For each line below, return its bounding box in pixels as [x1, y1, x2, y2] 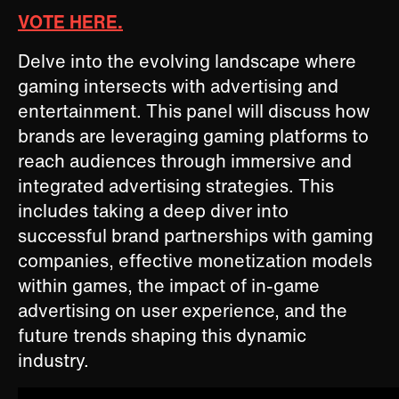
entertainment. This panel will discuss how [18, 98, 370, 125]
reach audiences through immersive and [18, 148, 352, 175]
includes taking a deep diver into [18, 198, 289, 224]
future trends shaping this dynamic [18, 322, 306, 349]
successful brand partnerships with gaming [18, 223, 373, 249]
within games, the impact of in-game [18, 273, 320, 299]
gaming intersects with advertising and [18, 73, 338, 100]
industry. [18, 347, 89, 374]
